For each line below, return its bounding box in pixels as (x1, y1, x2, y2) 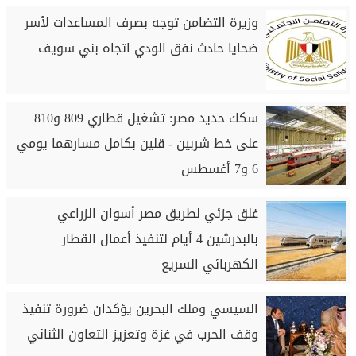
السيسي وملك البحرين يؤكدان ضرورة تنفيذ (21, 296, 258, 321)
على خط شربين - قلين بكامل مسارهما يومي (16, 131, 258, 156)
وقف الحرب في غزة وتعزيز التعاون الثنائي (26, 322, 258, 346)
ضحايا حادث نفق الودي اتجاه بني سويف (37, 36, 258, 60)
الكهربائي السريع (161, 252, 258, 277)
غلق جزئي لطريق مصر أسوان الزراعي (56, 201, 258, 226)
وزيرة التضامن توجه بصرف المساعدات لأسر (24, 10, 258, 35)
